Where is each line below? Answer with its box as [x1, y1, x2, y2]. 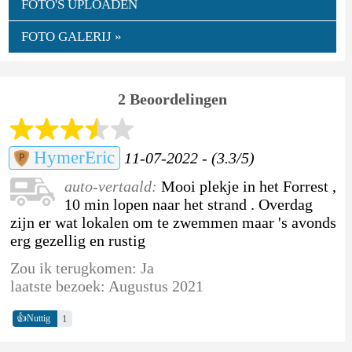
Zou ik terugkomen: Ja [9, 258, 154, 277]
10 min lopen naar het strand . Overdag [64, 195, 313, 213]
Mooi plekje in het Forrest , [160, 177, 336, 195]
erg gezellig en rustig [9, 231, 145, 249]
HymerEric [28, 147, 115, 167]
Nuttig [26, 313, 50, 324]
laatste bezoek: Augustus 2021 [9, 277, 203, 295]
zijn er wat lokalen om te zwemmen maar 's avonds [9, 213, 336, 231]
